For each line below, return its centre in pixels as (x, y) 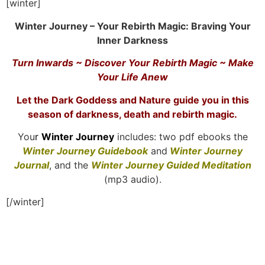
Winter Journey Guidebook (85, 151)
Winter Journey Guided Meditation (171, 165)
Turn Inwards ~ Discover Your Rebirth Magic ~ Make (132, 63)
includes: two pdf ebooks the (182, 136)
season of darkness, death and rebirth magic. (132, 114)
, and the (70, 165)
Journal (31, 165)
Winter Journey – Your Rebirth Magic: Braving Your (132, 26)
